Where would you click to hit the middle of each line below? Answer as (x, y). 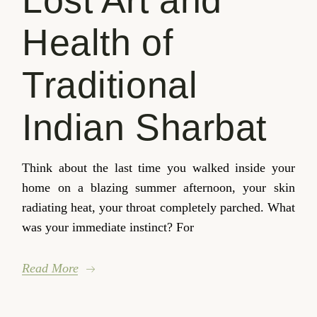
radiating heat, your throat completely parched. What (158, 208)
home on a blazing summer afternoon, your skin (158, 188)
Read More (51, 269)
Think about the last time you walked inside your (158, 168)
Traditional (110, 85)
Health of (98, 43)
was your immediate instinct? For (108, 227)
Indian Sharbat (144, 128)
